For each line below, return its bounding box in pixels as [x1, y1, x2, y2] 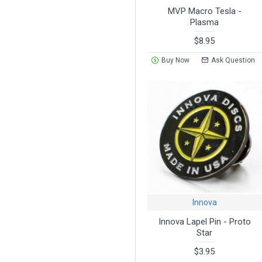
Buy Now [161, 56, 189, 64]
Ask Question [211, 56, 256, 64]
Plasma [190, 16, 219, 27]
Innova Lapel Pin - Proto [158, 216, 251, 227]
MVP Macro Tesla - [167, 5, 242, 16]
